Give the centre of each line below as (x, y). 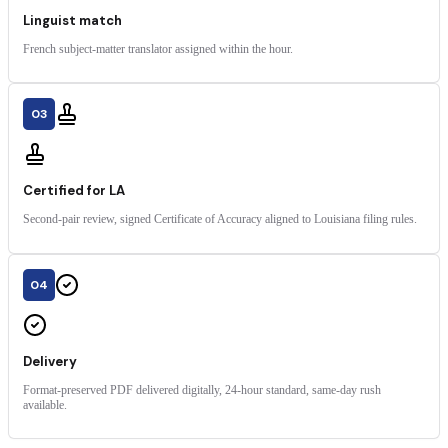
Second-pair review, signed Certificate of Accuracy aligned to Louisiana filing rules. (220, 219)
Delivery (50, 361)
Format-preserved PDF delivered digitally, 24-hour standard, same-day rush (202, 389)
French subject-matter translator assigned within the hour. (158, 48)
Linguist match (72, 20)
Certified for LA (74, 191)
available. (45, 404)
